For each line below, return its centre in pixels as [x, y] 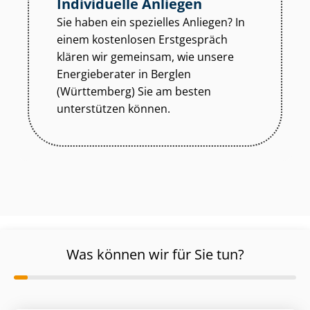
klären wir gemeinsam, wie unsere [145, 57]
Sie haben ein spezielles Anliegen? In [151, 22]
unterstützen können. [113, 109]
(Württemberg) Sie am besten [134, 92]
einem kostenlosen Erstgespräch [142, 40]
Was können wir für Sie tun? [155, 255]
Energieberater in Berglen [124, 74]
